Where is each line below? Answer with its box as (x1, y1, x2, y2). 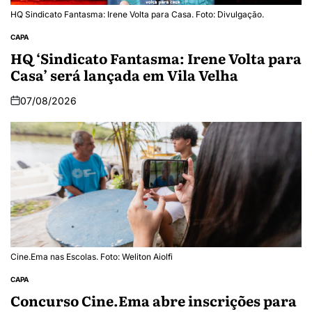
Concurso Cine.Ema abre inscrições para (10, 289, 297, 311)
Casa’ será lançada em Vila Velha (10, 63, 238, 85)
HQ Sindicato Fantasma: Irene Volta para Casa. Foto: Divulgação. (10, 8, 264, 19)
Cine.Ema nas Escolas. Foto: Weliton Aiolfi (10, 251, 173, 262)
